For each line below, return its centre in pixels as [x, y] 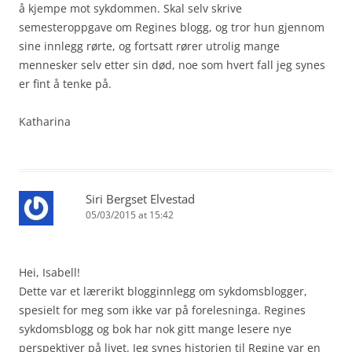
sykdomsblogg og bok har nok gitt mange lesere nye [155, 328]
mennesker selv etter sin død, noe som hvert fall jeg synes [172, 64]
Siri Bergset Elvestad [140, 198]
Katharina [45, 121]
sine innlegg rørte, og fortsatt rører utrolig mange [149, 46]
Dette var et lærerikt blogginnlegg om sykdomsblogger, [163, 291]
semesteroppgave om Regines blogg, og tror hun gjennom [172, 27]
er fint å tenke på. [65, 83]
